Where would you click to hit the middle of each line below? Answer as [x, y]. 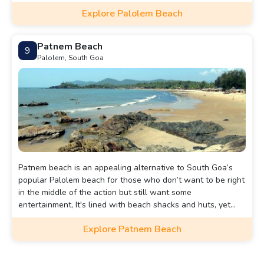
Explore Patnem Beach [132, 230]
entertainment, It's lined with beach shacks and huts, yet [124, 205]
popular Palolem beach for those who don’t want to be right [131, 180]
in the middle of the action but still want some [105, 193]
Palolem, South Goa [70, 58]
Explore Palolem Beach [132, 14]
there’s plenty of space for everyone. [88, 217]
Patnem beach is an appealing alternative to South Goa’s [126, 168]
